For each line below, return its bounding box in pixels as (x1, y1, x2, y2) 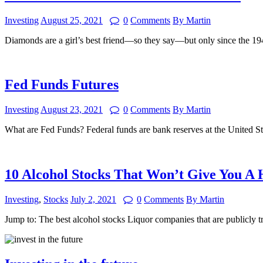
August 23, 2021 (41, 104, 103, 115)
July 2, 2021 (70, 194, 116, 205)
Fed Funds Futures (5, 77, 119, 93)
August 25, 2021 (41, 15, 103, 25)
